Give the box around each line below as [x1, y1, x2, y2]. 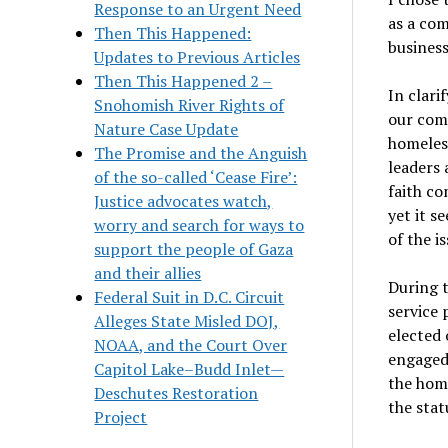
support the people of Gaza [94, 237, 294, 260]
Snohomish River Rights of [94, 93, 285, 116]
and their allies [94, 261, 202, 284]
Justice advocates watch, [94, 189, 273, 212]
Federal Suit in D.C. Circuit [94, 285, 285, 308]
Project [94, 405, 148, 428]
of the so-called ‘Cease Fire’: [94, 165, 298, 188]
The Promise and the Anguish [94, 141, 308, 164]
